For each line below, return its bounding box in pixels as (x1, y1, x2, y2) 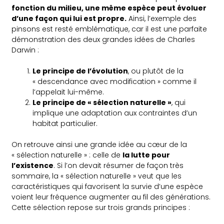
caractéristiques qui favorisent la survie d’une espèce (11, 181, 203, 192)
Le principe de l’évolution (32, 66, 128, 76)
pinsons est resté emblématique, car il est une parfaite (11, 24, 207, 34)
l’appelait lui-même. (32, 87, 104, 97)
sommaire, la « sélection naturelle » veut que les (11, 171, 182, 181)
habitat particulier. (32, 118, 98, 129)
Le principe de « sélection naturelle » (32, 97, 172, 108)
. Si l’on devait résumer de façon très (53, 160, 184, 171)
